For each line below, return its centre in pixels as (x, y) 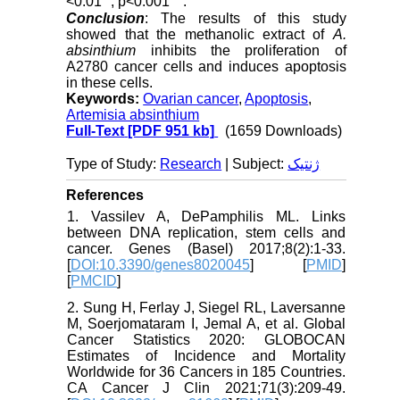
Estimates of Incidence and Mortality (206, 355)
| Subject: (255, 163)
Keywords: (105, 98)
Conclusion (106, 18)
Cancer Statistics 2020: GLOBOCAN (206, 339)
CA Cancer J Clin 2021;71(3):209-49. (206, 387)
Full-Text (96, 130)
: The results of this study (246, 18)
